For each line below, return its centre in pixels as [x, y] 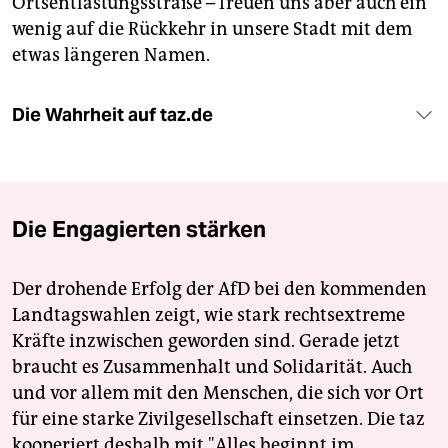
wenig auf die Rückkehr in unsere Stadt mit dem [212, 29]
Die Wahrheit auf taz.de [112, 115]
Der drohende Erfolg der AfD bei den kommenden [219, 289]
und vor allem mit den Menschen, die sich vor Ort [218, 393]
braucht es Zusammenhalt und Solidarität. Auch [212, 367]
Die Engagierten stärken [139, 229]
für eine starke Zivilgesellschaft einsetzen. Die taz [218, 419]
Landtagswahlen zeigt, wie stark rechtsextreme [208, 315]
